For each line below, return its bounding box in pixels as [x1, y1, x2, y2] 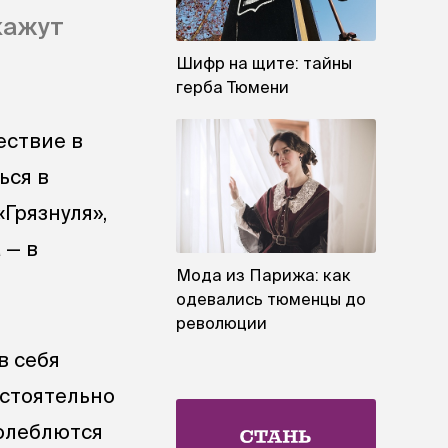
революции [176, 313, 267, 332]
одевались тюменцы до [176, 289, 366, 308]
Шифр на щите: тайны [176, 54, 352, 73]
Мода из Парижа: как [176, 265, 351, 284]
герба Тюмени [176, 78, 289, 97]
